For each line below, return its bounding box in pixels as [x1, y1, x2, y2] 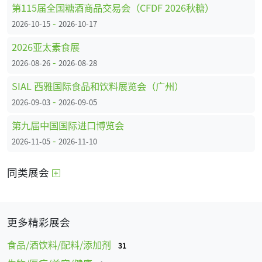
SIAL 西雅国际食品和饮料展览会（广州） [12, 78, 184, 93]
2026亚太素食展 [12, 39, 80, 54]
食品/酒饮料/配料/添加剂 [7, 237, 113, 251]
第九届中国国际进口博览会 [12, 118, 124, 132]
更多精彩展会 [7, 214, 70, 229]
